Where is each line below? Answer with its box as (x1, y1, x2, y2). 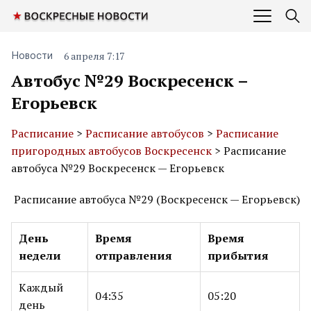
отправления (95, 248, 172, 263)
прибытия (208, 248, 269, 263)
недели (19, 248, 61, 263)
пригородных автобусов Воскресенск (11, 143, 212, 158)
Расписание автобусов (85, 126, 204, 141)
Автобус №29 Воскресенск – (11, 69, 248, 92)
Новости (11, 51, 53, 61)
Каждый (19, 280, 63, 295)
